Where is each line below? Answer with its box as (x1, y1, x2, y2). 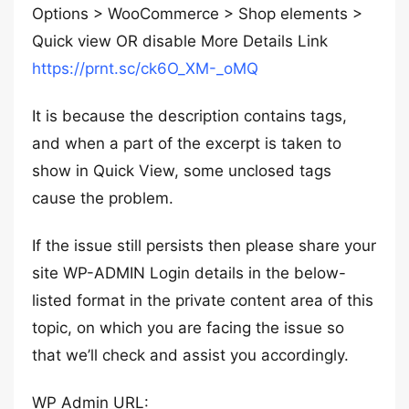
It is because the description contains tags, (32, 107, 347, 125)
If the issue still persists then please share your (32, 236, 376, 255)
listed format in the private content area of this (32, 291, 373, 309)
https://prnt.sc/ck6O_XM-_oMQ (32, 59, 258, 78)
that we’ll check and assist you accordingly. (32, 346, 349, 364)
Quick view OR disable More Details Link (32, 32, 328, 50)
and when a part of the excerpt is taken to (32, 134, 341, 152)
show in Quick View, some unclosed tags (32, 162, 331, 180)
